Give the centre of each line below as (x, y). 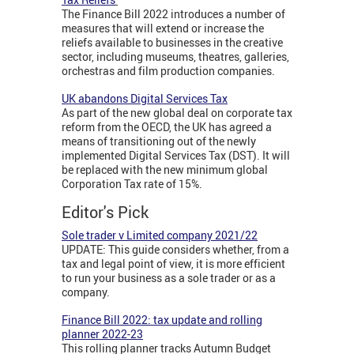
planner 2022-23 (102, 334)
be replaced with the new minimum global (165, 170)
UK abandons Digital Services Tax (145, 99)
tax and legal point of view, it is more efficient (173, 264)
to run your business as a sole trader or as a (169, 278)
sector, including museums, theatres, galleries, (175, 57)
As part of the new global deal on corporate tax (177, 113)
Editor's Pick (107, 213)
